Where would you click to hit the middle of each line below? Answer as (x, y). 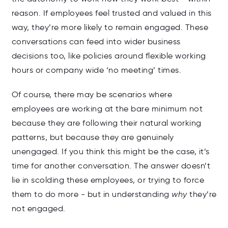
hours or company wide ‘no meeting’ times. (96, 70)
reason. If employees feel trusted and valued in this (111, 13)
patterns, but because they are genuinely (93, 137)
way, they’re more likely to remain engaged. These (110, 27)
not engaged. (38, 209)
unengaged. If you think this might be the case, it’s (110, 152)
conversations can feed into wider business (96, 42)
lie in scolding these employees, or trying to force (108, 180)
